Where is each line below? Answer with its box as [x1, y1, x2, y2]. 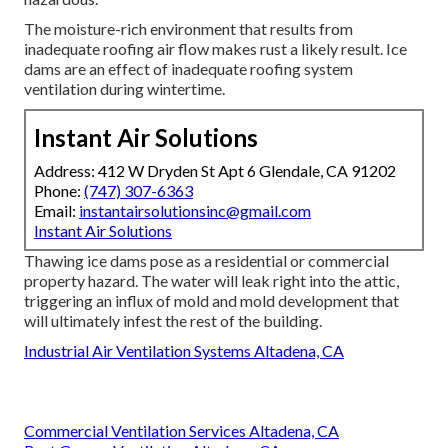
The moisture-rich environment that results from [24, 19, 353, 39]
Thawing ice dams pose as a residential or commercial [24, 251, 389, 271]
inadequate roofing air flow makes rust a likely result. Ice [24, 39, 407, 59]
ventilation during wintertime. [24, 79, 225, 99]
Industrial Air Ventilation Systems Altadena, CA [24, 341, 344, 361]
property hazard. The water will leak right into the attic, [24, 271, 399, 291]
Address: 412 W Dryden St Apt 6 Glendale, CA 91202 [34, 161, 396, 181]
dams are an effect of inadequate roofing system [24, 59, 353, 79]
